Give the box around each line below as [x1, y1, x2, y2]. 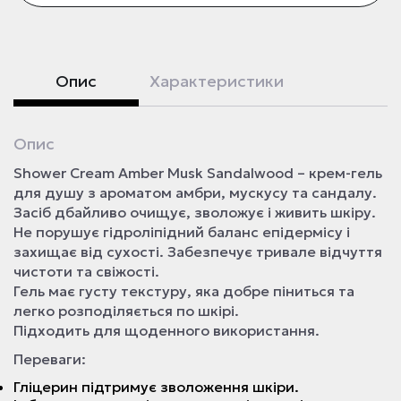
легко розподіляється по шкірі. [13, 302, 239, 320]
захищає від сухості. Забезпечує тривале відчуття [13, 243, 382, 260]
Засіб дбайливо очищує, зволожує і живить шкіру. [13, 203, 376, 221]
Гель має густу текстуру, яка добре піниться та [13, 282, 354, 300]
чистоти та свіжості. [13, 262, 159, 280]
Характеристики [149, 71, 284, 91]
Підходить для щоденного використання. [13, 321, 320, 339]
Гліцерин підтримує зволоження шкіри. [13, 378, 299, 396]
